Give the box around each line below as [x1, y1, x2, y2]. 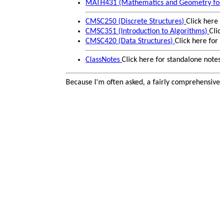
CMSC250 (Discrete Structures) [85, 18, 187, 26]
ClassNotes [85, 56, 122, 64]
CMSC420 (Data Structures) [85, 37, 175, 45]
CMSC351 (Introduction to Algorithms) [85, 27, 210, 35]
